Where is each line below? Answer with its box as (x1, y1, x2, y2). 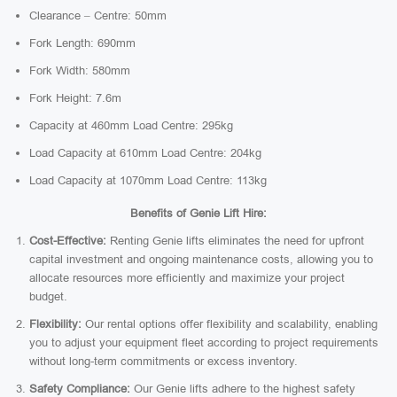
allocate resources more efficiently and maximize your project (29, 271, 345, 284)
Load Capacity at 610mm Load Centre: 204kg (29, 146, 261, 160)
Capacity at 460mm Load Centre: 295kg (29, 119, 233, 132)
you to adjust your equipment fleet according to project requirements (29, 336, 378, 349)
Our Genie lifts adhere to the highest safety (130, 382, 355, 395)
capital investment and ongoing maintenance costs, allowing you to (29, 253, 373, 266)
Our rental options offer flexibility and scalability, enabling (82, 317, 378, 331)
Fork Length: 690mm (29, 36, 136, 50)
